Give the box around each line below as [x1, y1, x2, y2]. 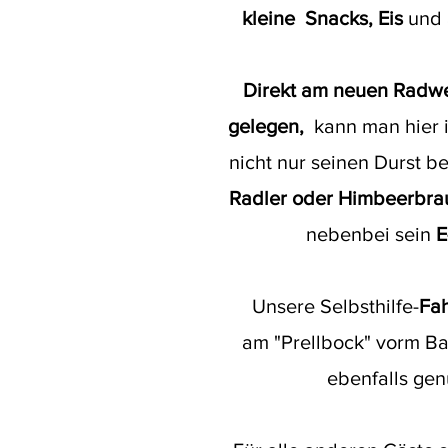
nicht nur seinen [228, 151, 369, 173]
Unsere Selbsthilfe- [251, 295, 419, 317]
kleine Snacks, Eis [242, 7, 408, 29]
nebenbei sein [306, 223, 431, 245]
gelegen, [227, 115, 314, 137]
